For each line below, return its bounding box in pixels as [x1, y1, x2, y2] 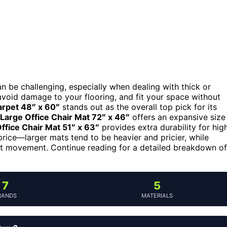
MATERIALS [141, 192, 173, 199]
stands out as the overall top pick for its [60, 101, 217, 112]
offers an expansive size [130, 111, 225, 122]
